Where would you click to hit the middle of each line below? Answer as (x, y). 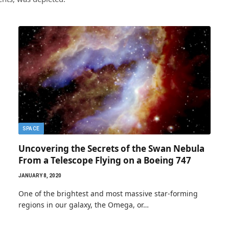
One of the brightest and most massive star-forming (108, 193)
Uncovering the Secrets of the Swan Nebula (111, 148)
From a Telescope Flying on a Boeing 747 (105, 160)
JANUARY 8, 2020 (40, 175)
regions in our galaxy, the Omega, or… (84, 204)
